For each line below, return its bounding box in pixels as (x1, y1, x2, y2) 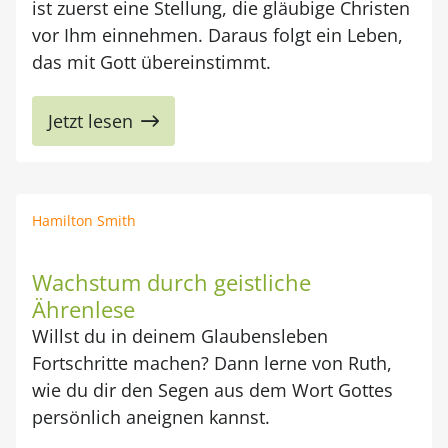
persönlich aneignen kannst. (32, 405, 270, 429)
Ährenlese (32, 294, 135, 324)
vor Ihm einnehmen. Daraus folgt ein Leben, (32, 23, 403, 47)
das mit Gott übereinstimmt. (32, 50, 271, 74)
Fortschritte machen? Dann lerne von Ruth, (32, 351, 392, 375)
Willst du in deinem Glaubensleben (32, 324, 328, 348)
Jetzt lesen (48, 109, 133, 133)
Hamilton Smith (32, 211, 136, 230)
